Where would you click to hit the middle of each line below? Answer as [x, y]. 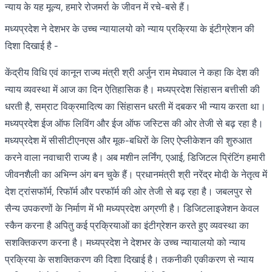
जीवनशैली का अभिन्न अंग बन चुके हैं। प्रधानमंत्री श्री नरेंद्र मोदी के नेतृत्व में [136, 174]
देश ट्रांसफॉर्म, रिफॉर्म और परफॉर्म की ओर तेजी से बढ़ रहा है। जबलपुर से [128, 191]
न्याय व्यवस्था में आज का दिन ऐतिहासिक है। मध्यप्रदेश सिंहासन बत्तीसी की [132, 89]
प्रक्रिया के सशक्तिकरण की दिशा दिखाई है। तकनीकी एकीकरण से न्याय [129, 259]
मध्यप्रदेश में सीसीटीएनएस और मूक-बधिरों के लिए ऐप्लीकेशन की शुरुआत [128, 140]
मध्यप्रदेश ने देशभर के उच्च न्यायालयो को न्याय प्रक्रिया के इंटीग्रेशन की [130, 29]
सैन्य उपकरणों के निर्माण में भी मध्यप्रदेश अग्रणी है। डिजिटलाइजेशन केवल [132, 208]
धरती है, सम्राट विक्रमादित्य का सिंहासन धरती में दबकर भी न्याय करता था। [135, 106]
